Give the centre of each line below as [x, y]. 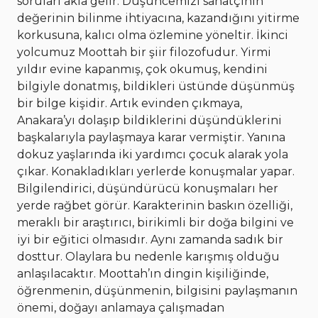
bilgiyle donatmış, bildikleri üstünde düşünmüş [156, 87]
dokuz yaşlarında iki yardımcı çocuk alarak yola [153, 155]
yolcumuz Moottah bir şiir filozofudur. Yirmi [144, 53]
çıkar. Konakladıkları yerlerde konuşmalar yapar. [156, 172]
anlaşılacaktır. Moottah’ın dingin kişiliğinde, [143, 274]
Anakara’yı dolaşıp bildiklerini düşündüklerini [149, 121]
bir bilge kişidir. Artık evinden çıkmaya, [130, 104]
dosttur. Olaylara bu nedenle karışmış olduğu [148, 257]
